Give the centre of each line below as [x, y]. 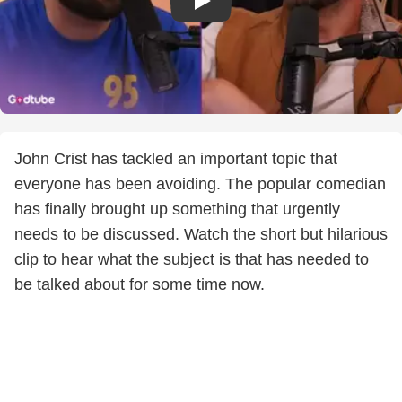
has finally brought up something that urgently [177, 209]
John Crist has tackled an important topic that [176, 159]
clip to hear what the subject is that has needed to [192, 259]
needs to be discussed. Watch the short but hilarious [201, 234]
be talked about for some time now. [140, 284]
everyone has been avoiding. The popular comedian [200, 184]
